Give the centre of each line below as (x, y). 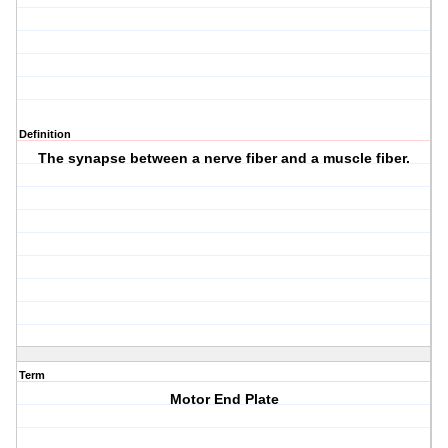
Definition (45, 134)
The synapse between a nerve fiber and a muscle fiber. (224, 158)
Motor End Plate (224, 399)
